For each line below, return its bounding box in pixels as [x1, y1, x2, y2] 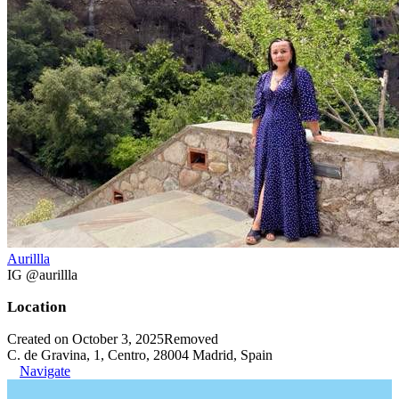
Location [7, 297, 66, 315]
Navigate [20, 362, 70, 379]
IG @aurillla [7, 266, 77, 282]
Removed [164, 330, 218, 346]
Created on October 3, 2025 [7, 330, 164, 346]
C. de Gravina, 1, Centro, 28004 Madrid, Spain [7, 346, 273, 362]
